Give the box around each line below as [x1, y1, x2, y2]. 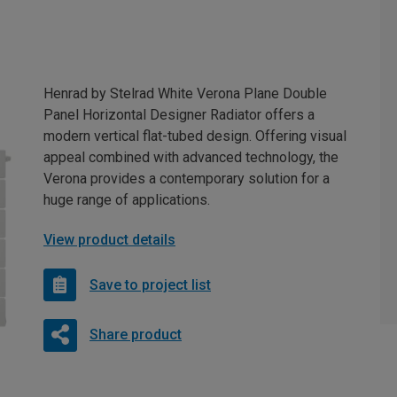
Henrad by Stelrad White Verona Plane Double [43, 85, 327, 103]
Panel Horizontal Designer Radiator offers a [43, 106, 315, 124]
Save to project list [90, 276, 211, 293]
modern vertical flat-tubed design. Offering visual [43, 128, 346, 145]
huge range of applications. [43, 191, 210, 209]
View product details [43, 231, 175, 249]
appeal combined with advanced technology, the [43, 149, 339, 167]
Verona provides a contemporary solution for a [43, 170, 330, 188]
